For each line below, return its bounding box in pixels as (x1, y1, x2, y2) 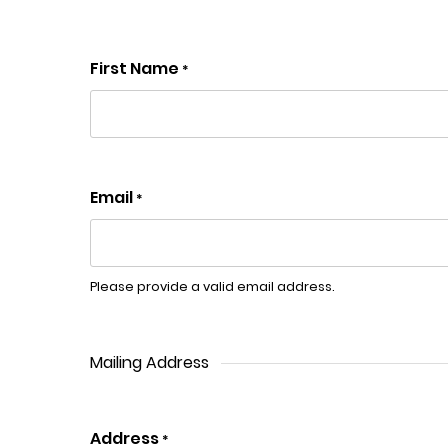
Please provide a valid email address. (90, 278, 335, 295)
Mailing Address (90, 351, 209, 374)
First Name (90, 57, 182, 80)
